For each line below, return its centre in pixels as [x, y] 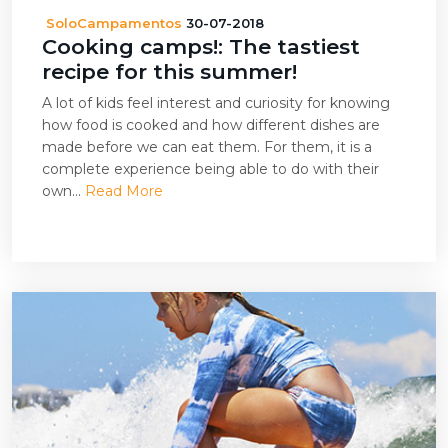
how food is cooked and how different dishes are [211, 125]
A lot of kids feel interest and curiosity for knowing [216, 103]
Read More [124, 191]
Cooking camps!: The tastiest [201, 46]
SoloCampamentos [114, 23]
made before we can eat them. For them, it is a [207, 147]
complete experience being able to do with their [210, 169]
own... [63, 191]
